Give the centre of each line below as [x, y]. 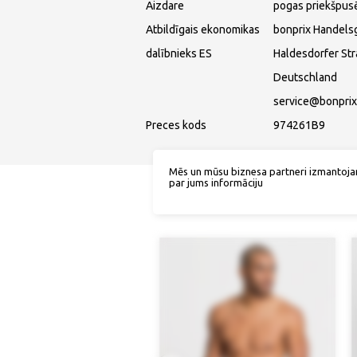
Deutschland [305, 78]
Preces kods [176, 126]
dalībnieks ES [179, 54]
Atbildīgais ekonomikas [203, 30]
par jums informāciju [216, 182]
